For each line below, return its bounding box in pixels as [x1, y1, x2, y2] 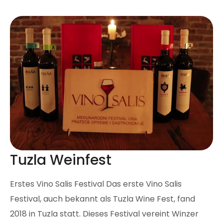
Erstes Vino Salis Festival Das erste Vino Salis [10, 178, 182, 190]
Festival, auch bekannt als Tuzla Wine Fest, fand [10, 193, 195, 205]
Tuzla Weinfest [10, 150, 111, 170]
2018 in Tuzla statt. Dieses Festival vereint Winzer [10, 208, 199, 220]
